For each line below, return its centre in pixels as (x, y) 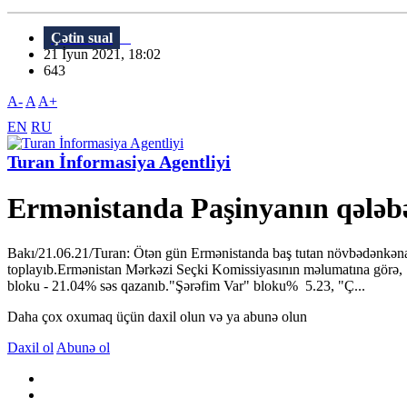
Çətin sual (82, 38)
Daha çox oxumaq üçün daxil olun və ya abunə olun (157, 316)
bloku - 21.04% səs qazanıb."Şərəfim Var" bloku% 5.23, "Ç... (186, 285)
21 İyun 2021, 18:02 (108, 55)
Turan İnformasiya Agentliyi (119, 162)
